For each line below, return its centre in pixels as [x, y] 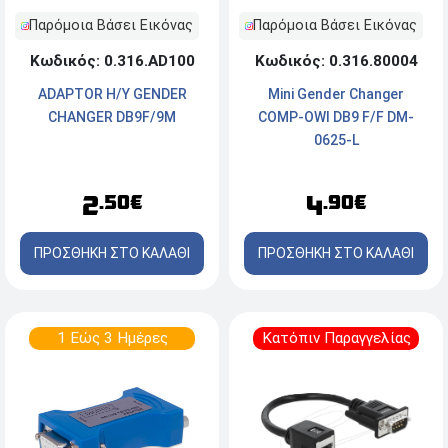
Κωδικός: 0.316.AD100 [112, 60]
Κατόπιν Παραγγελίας [336, 338]
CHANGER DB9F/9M [112, 116]
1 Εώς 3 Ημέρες [112, 338]
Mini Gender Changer [336, 94]
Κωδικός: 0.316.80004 [336, 61]
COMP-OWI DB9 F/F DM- [336, 117]
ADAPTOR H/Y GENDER [112, 93]
